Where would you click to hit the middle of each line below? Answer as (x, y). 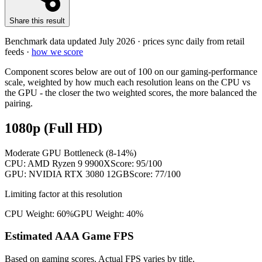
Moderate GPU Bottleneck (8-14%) (70, 153)
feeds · (17, 51)
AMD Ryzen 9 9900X (69, 163)
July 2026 (117, 41)
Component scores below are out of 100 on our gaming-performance (131, 71)
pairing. (19, 103)
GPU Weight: (100, 213)
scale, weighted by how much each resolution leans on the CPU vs (127, 82)
